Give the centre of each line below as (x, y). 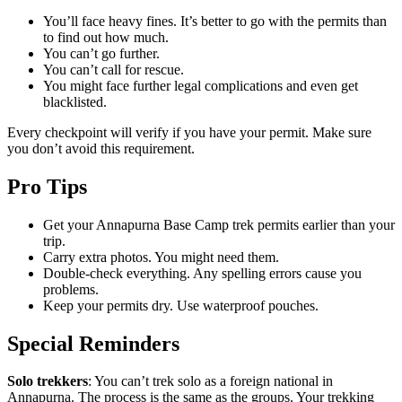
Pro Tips (47, 186)
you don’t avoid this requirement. (101, 148)
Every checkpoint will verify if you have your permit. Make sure (189, 132)
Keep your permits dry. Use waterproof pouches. (181, 305)
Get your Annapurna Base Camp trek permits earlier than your (219, 224)
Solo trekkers (48, 381)
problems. (71, 289)
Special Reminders (93, 343)
